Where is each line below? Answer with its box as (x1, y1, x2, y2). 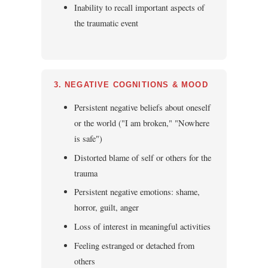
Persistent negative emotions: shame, (74, 186, 200, 198)
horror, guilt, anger (74, 202, 139, 214)
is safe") (74, 133, 103, 145)
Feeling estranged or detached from (74, 239, 195, 251)
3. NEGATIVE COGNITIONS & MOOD (53, 80, 208, 90)
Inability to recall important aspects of (74, 2, 205, 14)
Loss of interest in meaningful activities (74, 220, 211, 232)
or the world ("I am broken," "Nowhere (74, 117, 210, 129)
